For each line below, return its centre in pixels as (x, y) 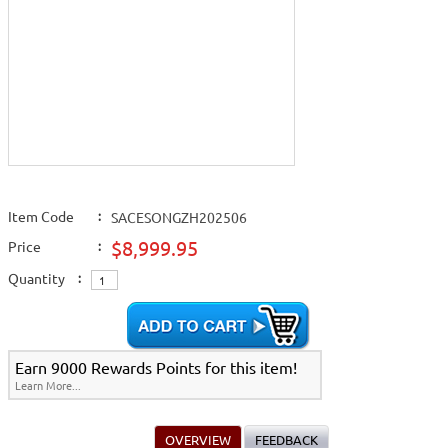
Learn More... (48, 385)
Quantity (36, 278)
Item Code (41, 216)
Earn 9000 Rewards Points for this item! (156, 367)
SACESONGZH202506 (179, 217)
